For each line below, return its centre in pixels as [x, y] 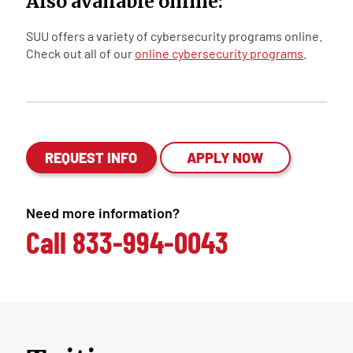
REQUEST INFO [91, 158]
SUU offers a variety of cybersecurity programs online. [174, 36]
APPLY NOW [225, 158]
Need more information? [102, 213]
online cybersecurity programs [219, 53]
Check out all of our [80, 53]
